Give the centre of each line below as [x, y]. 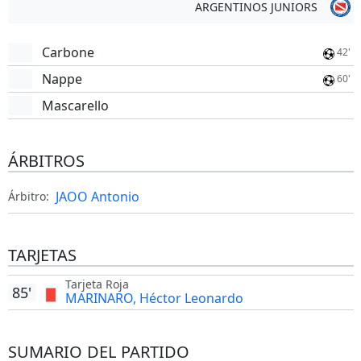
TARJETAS [42, 255]
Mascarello [75, 106]
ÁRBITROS [46, 161]
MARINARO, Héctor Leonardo [154, 298]
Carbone [68, 52]
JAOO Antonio [97, 197]
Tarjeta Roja [97, 284]
